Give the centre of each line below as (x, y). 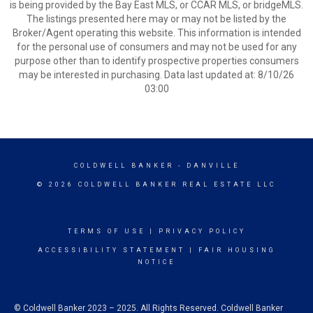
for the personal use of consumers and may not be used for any (156, 47)
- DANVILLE (206, 166)
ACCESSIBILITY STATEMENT (111, 250)
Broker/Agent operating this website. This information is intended (156, 33)
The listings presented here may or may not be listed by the (156, 19)
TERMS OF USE (106, 231)
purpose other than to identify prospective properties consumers (156, 61)
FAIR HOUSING (237, 250)
